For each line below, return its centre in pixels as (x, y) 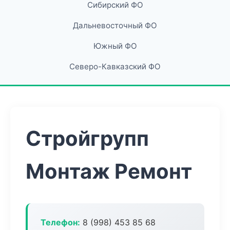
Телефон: (60, 222)
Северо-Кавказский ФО (115, 66)
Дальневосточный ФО (115, 25)
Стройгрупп (87, 138)
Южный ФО (115, 46)
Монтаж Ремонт (109, 171)
